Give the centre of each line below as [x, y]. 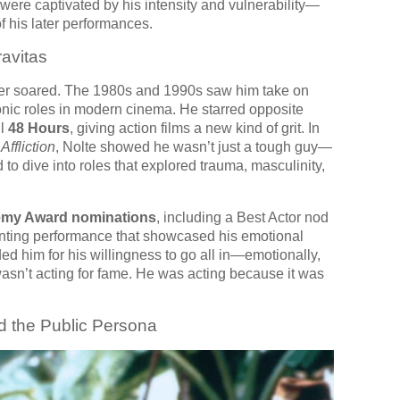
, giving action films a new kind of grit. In [195, 129]
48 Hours [39, 129]
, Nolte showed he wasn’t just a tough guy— [194, 147]
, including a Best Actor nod [242, 218]
